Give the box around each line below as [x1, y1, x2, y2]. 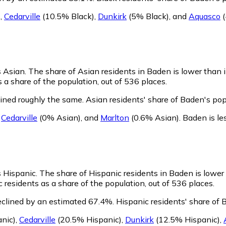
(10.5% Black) [40, 11, 94, 21]
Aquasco [189, 11, 220, 21]
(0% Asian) [37, 112, 81, 123]
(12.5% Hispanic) [154, 214, 220, 225]
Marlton [100, 112, 129, 123]
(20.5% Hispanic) [55, 214, 122, 225]
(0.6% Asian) [129, 112, 179, 123]
